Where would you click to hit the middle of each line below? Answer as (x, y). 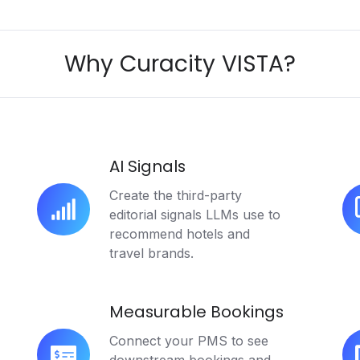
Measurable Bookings (196, 311)
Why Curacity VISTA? (180, 63)
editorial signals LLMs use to (194, 214)
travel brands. (151, 253)
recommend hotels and (179, 233)
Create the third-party (175, 195)
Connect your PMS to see (188, 341)
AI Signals (147, 166)
